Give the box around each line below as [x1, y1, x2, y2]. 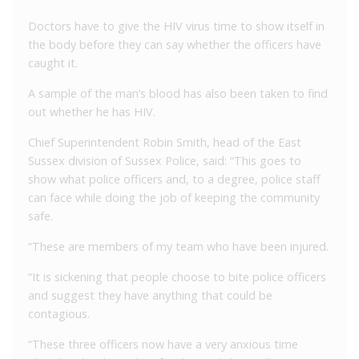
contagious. [28, 305, 90, 321]
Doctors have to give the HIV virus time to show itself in [28, 18, 325, 34]
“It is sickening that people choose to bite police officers [28, 268, 326, 284]
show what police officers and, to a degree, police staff [28, 171, 321, 187]
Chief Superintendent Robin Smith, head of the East [28, 134, 301, 150]
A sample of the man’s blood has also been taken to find [28, 85, 328, 101]
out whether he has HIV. [28, 103, 155, 119]
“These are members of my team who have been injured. [28, 238, 329, 254]
